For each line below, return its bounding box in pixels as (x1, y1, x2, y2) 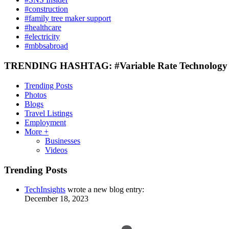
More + (25, 127, 49, 136)
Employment (25, 118, 66, 127)
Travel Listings (25, 108, 73, 118)
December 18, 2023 (25, 194, 88, 203)
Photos (25, 90, 47, 99)
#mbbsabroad (25, 41, 68, 51)
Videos (45, 145, 67, 154)
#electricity (25, 32, 60, 41)
